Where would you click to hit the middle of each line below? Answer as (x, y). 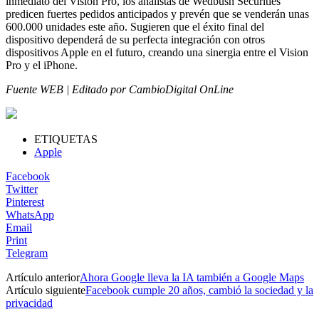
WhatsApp (30, 214)
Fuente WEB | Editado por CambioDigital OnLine (120, 89)
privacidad (29, 303)
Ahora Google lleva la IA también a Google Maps (192, 277)
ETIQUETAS (66, 139)
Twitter (22, 189)
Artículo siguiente (46, 290)
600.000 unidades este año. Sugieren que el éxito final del (135, 26)
